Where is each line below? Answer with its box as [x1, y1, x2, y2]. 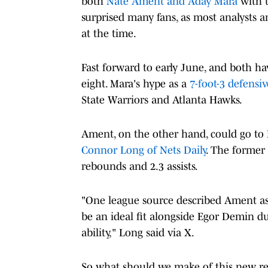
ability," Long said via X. [81, 226, 194, 239]
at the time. [81, 27, 136, 39]
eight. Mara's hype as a [81, 77, 190, 90]
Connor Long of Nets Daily [81, 144, 206, 156]
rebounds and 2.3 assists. [81, 160, 198, 172]
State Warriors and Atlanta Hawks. [81, 93, 242, 106]
